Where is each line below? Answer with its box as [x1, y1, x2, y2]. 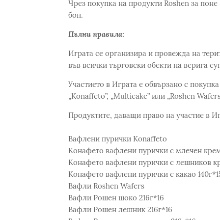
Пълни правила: [68, 29, 124, 39]
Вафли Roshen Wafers [68, 181, 144, 191]
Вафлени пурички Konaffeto [68, 134, 167, 143]
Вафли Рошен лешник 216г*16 [68, 205, 172, 214]
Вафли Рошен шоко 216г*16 [68, 193, 164, 202]
